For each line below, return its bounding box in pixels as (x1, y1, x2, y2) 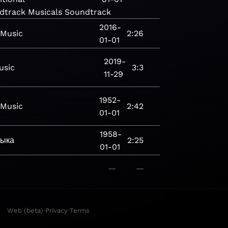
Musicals (27, 7, 62, 17)
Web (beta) (7, 206, 43, 214)
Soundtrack (64, 7, 111, 17)
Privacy (45, 206, 68, 214)
